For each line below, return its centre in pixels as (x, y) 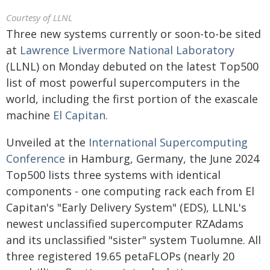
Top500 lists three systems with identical (113, 175)
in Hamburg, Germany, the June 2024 (162, 159)
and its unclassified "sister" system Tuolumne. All (133, 240)
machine (30, 115)
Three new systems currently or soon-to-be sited (133, 34)
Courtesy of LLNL (39, 17)
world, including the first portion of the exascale (132, 99)
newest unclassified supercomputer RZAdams (125, 224)
